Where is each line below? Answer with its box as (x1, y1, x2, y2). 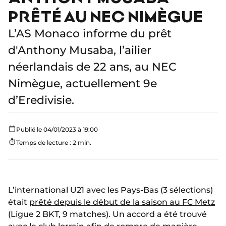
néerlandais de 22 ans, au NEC (8, 60, 177, 74)
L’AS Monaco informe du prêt (8, 27, 172, 41)
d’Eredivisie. (8, 93, 74, 107)
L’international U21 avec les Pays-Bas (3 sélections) (8, 185, 213, 195)
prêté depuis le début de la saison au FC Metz (29, 197, 215, 207)
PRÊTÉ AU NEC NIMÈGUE (8, 6, 203, 26)
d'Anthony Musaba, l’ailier (8, 43, 151, 58)
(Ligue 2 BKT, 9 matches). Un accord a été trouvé (8, 209, 207, 219)
